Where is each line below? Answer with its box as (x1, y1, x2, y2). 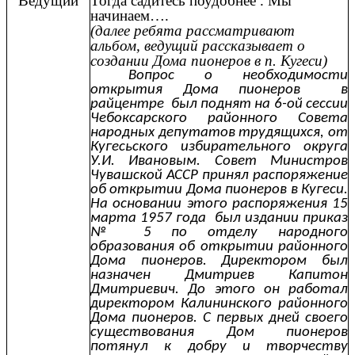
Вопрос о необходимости (128, 67, 348, 83)
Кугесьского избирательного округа (90, 139, 348, 155)
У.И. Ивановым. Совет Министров (90, 153, 348, 169)
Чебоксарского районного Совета (90, 110, 348, 126)
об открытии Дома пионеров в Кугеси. (90, 181, 348, 197)
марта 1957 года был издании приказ (90, 210, 348, 226)
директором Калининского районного (90, 296, 348, 311)
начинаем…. (90, 6, 169, 24)
